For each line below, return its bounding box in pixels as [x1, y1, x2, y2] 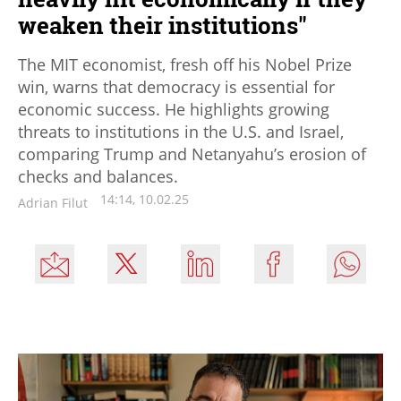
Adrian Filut [18, 193, 88, 211]
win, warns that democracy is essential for [18, 75, 335, 98]
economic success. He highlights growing [18, 98, 329, 120]
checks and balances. [18, 165, 178, 187]
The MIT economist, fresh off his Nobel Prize [18, 53, 352, 75]
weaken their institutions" [18, 9, 307, 40]
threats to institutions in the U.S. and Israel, [18, 120, 344, 142]
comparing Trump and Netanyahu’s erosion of [18, 142, 366, 165]
